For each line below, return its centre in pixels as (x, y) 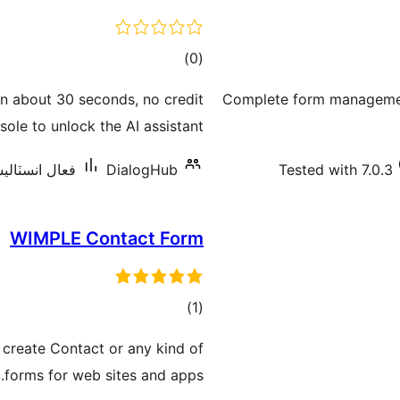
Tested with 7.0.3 (336, 170)
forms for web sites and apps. (104, 375)
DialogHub (142, 170)
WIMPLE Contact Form (107, 238)
